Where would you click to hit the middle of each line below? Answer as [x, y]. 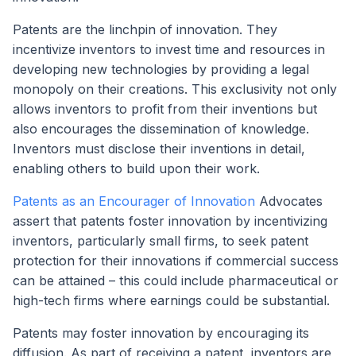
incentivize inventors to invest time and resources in [169, 50]
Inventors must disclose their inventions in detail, [159, 149]
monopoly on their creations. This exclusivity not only [175, 89]
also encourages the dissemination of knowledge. [161, 129]
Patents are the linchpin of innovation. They [145, 30]
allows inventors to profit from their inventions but [165, 109]
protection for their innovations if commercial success [176, 261]
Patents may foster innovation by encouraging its [161, 333]
